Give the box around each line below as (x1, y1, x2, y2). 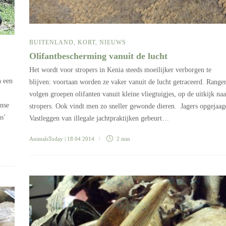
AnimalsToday (29, 136, 63, 142)
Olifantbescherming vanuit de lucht (29, 51, 170, 62)
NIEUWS (99, 39, 126, 46)
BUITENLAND (29, 39, 74, 46)
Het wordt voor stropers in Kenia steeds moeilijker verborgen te (29, 66, 211, 74)
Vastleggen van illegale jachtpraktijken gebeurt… (29, 115, 169, 123)
